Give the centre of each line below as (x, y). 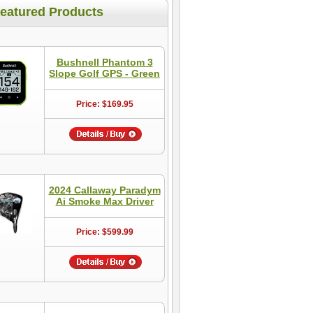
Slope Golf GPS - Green (104, 73)
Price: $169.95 (104, 104)
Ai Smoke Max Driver (104, 201)
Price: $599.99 (104, 232)
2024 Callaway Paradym (104, 190)
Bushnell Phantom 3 (104, 62)
